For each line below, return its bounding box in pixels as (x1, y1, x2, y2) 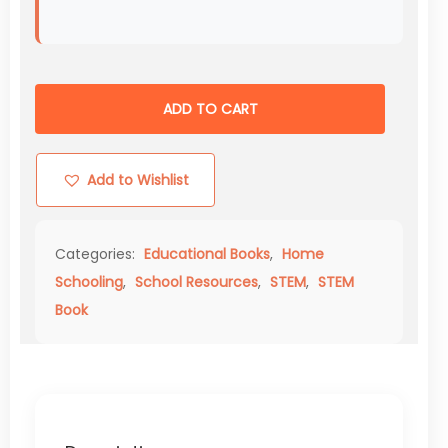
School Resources (135, 272, 258, 293)
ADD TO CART (162, 99, 258, 120)
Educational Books (144, 244, 270, 265)
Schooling (55, 272, 123, 293)
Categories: (55, 244, 139, 265)
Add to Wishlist (86, 170, 189, 191)
